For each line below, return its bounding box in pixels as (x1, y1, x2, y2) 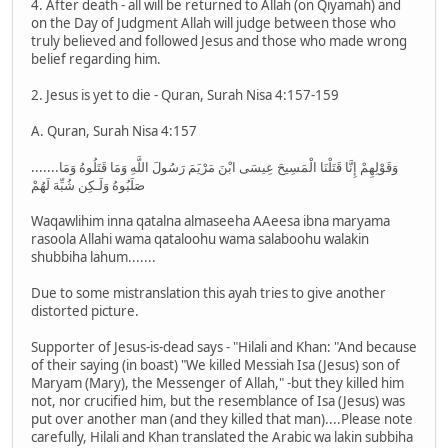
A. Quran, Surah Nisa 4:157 (31, 122, 197, 141)
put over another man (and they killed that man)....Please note (31, 410, 413, 429)
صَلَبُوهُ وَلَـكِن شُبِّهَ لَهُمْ (31, 176, 145, 195)
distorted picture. (31, 302, 139, 321)
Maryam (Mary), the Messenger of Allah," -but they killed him (31, 374, 404, 393)
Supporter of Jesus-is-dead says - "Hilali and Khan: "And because (31, 338, 417, 357)
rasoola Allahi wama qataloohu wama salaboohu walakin (31, 230, 369, 249)
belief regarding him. (31, 50, 161, 69)
